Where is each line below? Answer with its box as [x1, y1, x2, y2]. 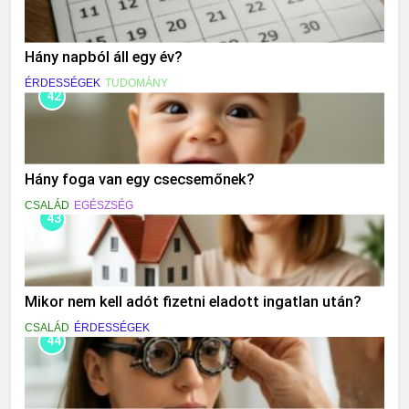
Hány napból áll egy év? [25, 48, 183, 67]
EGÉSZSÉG [74, 198, 133, 212]
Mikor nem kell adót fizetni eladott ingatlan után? [25, 292, 362, 310]
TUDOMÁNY [105, 77, 168, 90]
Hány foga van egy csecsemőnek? [25, 170, 255, 188]
